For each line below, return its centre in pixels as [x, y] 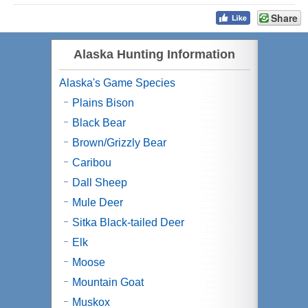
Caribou [91, 163]
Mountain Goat [108, 282]
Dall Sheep [99, 183]
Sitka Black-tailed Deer [128, 222]
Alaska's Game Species [117, 83]
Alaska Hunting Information [154, 54]
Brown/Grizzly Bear [119, 143]
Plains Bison [103, 103]
